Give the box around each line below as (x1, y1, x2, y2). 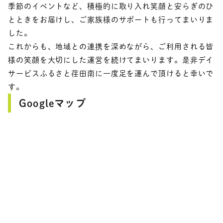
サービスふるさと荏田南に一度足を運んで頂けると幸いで (8, 69, 214, 77)
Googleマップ (19, 98, 86, 108)
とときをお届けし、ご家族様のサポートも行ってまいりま (8, 15, 214, 23)
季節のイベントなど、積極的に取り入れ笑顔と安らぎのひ (8, 2, 214, 10)
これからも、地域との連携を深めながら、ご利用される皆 (8, 42, 214, 50)
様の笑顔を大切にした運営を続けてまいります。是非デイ (8, 56, 214, 64)
